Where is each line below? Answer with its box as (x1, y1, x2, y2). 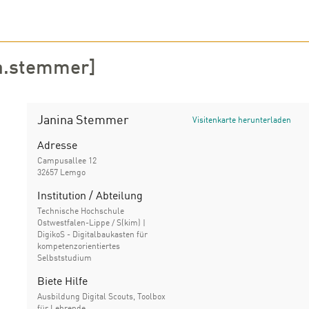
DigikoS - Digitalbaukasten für (37, 231, 148, 239)
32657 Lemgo (37, 169, 86, 177)
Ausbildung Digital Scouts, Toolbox (37, 293, 166, 301)
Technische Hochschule (37, 208, 124, 216)
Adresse (37, 141, 77, 152)
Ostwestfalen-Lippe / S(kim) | (37, 219, 146, 228)
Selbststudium (37, 255, 92, 263)
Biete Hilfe (37, 277, 88, 288)
